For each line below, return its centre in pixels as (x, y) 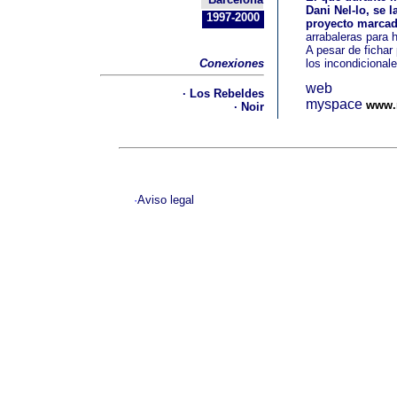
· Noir (249, 107)
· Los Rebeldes (223, 93)
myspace (334, 104)
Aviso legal (166, 200)
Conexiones (232, 63)
